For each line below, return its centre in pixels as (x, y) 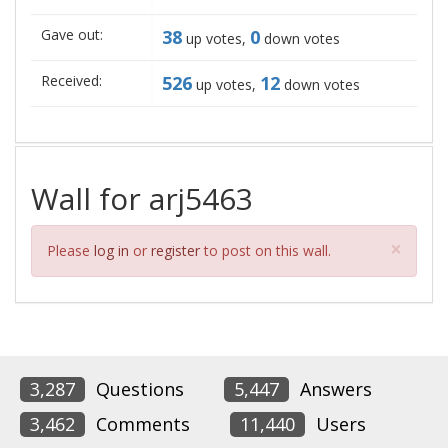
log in (111, 250)
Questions (137, 389)
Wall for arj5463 (142, 198)
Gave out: (72, 34)
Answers (333, 389)
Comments (140, 424)
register (175, 250)
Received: (71, 80)
